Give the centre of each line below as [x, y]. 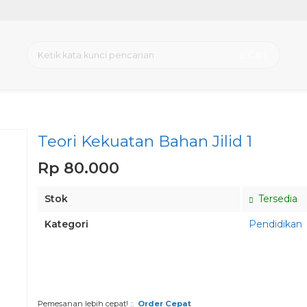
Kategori [66, 224]
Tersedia [277, 199]
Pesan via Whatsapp [203, 281]
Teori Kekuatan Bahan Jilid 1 [145, 141]
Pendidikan [275, 224]
